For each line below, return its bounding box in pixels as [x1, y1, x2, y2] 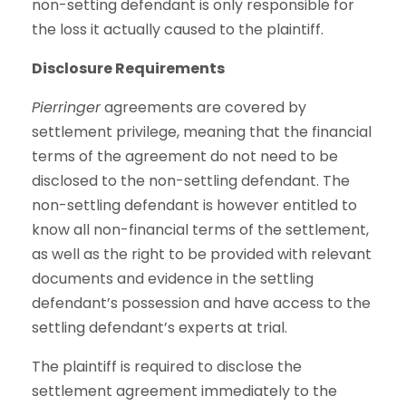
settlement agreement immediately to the [32, 381, 337, 401]
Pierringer [32, 97, 101, 118]
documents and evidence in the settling [32, 268, 314, 289]
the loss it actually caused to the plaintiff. [32, 19, 324, 40]
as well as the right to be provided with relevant [32, 244, 372, 265]
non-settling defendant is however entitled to [32, 195, 357, 216]
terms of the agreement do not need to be [32, 146, 338, 167]
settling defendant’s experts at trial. [32, 317, 287, 338]
